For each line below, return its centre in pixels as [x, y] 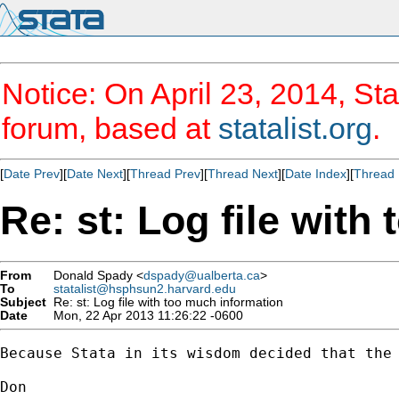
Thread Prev [165, 174]
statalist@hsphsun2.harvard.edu [145, 289]
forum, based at [110, 128]
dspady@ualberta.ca [202, 275]
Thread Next [243, 174]
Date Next [95, 174]
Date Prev [32, 174]
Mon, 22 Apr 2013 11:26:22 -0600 [145, 315]
